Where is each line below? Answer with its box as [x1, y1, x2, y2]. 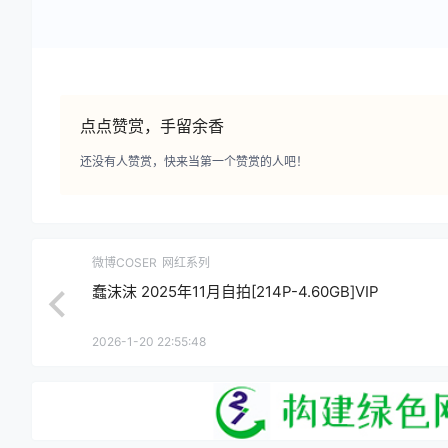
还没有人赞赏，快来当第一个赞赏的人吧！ [80, 153, 308, 169]
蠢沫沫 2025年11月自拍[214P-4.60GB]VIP [92, 281, 379, 301]
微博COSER [92, 254, 157, 270]
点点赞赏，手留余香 [80, 115, 224, 136]
